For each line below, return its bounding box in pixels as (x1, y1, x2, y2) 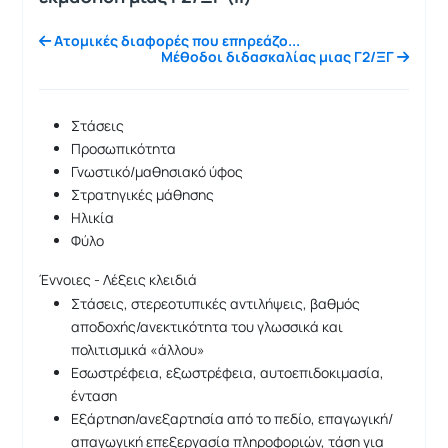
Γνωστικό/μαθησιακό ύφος (71, 162, 243, 181)
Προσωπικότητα (71, 139, 176, 158)
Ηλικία (71, 208, 114, 227)
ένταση (71, 386, 117, 405)
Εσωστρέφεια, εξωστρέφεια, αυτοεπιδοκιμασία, (71, 363, 384, 382)
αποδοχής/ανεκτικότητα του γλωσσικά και (71, 317, 343, 336)
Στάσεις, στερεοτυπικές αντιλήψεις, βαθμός (71, 294, 360, 313)
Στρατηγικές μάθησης (71, 185, 214, 204)
